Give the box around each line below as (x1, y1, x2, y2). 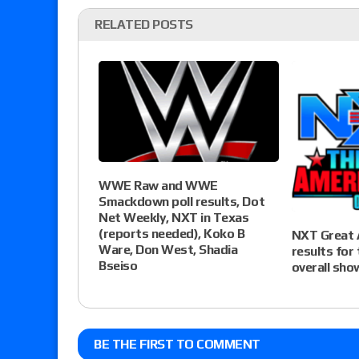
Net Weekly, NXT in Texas (99, 210, 249, 226)
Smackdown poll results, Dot (99, 194, 265, 210)
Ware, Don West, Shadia (99, 242, 238, 258)
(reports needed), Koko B (99, 226, 245, 242)
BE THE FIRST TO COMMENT (94, 337, 260, 353)
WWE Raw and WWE (99, 178, 218, 194)
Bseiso (99, 258, 138, 274)
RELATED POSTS (95, 17, 193, 33)
